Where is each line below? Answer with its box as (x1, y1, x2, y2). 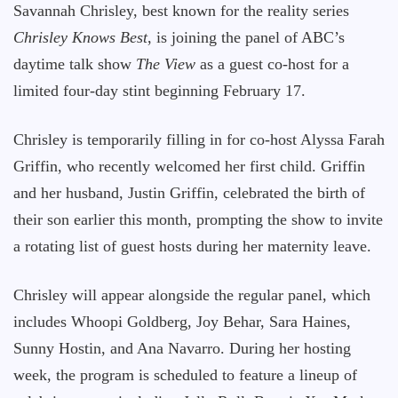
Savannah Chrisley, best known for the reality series (13, 2, 349, 20)
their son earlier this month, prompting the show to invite (13, 211, 383, 228)
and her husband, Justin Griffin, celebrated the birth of (13, 184, 365, 202)
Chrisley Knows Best (13, 28, 147, 46)
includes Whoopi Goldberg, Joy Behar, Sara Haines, (13, 313, 351, 330)
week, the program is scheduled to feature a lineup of (13, 366, 357, 384)
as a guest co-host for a (195, 55, 349, 73)
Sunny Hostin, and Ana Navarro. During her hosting (13, 339, 351, 357)
